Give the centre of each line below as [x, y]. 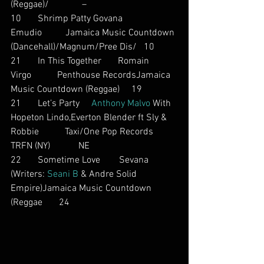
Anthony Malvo [121, 104]
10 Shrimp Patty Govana [78, 19]
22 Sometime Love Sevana [91, 160]
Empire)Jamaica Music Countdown [82, 189]
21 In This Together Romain [81, 61]
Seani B [63, 174]
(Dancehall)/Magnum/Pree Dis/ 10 [82, 47]
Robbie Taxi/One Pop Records [90, 132]
